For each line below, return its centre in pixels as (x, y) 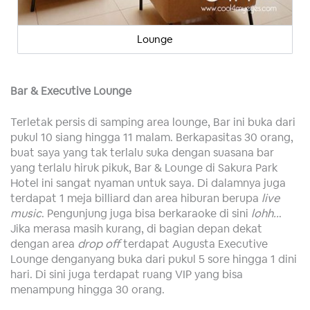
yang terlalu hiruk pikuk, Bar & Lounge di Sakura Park (144, 168)
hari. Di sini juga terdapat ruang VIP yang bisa (127, 274)
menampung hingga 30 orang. (88, 290)
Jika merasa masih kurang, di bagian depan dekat (136, 229)
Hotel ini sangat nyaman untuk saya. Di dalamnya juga (148, 183)
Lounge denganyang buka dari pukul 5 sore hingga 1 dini (154, 259)
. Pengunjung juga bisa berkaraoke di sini (146, 213)
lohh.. (265, 213)
